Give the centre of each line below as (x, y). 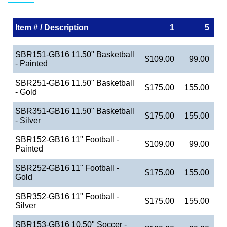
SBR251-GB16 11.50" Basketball (75, 83)
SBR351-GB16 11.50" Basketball (75, 111)
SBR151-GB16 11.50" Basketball (75, 54)
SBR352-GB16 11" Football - (67, 196)
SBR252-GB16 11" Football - (67, 168)
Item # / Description (52, 27)
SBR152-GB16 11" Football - (67, 139)
